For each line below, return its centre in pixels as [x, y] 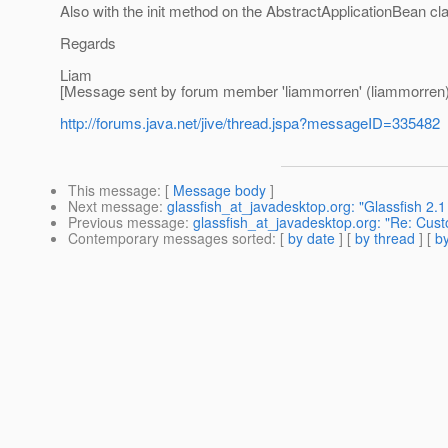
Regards [88, 43]
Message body [219, 190]
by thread [385, 238]
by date [311, 238]
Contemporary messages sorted [170, 238]
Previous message [126, 222]
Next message [113, 206]
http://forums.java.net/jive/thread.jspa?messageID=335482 [250, 123]
